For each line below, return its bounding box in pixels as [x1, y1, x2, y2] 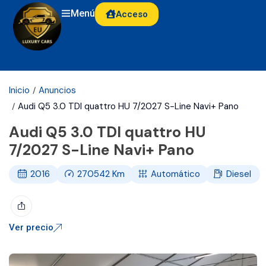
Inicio [9, 84, 30, 96]
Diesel [226, 167, 252, 180]
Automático [151, 167, 201, 180]
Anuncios [39, 84, 76, 96]
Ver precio [9, 221, 53, 233]
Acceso [116, 8, 148, 20]
